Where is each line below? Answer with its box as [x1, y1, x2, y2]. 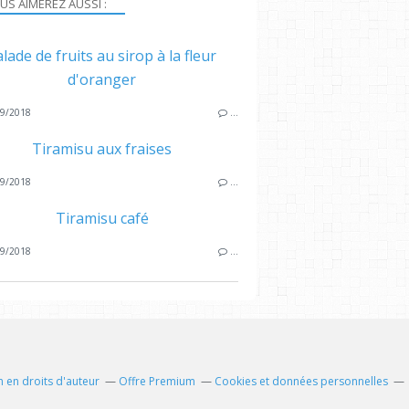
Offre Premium [119, 372, 195, 389]
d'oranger [68, 68, 136, 89]
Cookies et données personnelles [215, 372, 388, 389]
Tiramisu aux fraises [32, 138, 172, 159]
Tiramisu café [55, 207, 149, 228]
